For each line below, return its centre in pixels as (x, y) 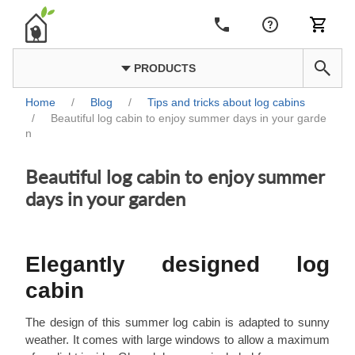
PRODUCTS (163, 68)
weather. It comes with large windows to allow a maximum (177, 339)
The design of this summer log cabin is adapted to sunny (177, 322)
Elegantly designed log (177, 264)
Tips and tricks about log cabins (226, 103)
